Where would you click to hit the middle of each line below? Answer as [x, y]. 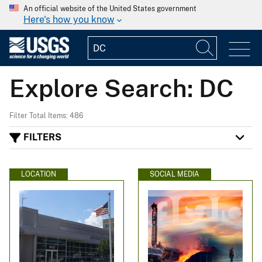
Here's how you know [69, 20]
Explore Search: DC [122, 88]
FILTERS [42, 137]
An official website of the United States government [110, 9]
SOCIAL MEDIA [175, 174]
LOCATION [39, 174]
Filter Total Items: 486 [46, 116]
